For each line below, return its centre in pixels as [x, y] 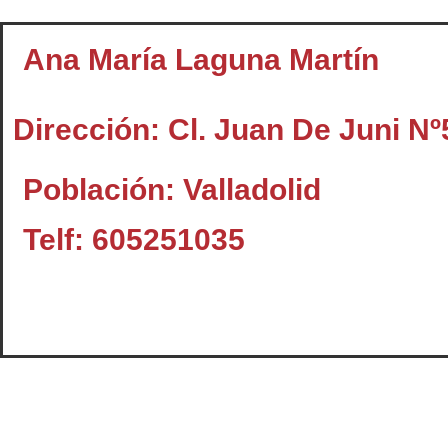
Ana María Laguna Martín [201, 60]
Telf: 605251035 [134, 240]
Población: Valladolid [172, 190]
